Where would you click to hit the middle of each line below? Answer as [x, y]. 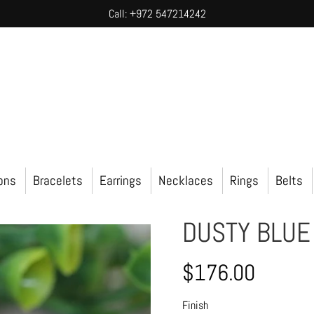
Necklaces [185, 180]
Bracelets [57, 180]
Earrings [120, 180]
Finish [196, 305]
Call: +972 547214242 [157, 14]
